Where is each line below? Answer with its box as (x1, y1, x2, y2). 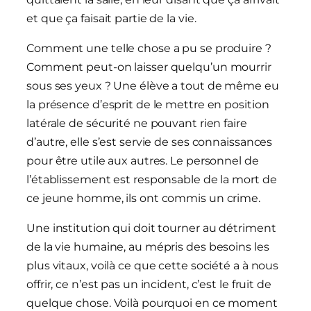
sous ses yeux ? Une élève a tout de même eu (26, 79, 279, 93)
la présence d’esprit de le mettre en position (26, 98, 269, 112)
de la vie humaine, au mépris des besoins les (26, 240, 269, 254)
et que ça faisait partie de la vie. (26, 12, 196, 26)
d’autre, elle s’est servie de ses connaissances (26, 135, 273, 149)
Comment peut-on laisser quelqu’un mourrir (26, 60, 271, 74)
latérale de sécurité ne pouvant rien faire (26, 117, 247, 131)
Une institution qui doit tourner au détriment (26, 221, 276, 235)
